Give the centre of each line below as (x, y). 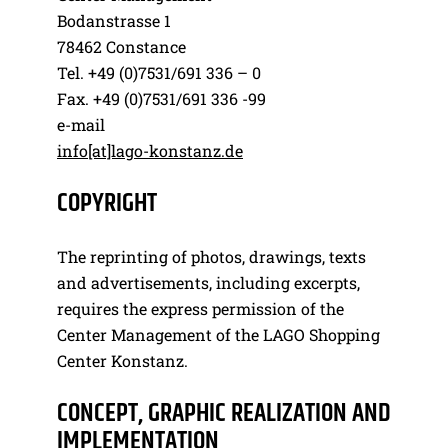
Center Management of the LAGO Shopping (218, 334)
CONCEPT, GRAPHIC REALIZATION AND (224, 413)
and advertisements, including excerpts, (208, 282)
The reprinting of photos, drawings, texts (211, 256)
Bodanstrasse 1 (114, 20)
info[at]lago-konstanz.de (150, 150)
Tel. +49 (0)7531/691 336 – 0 (159, 72)
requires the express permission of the (200, 308)
